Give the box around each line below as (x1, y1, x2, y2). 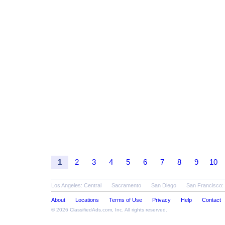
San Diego (151, 182, 176, 188)
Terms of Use (109, 197, 142, 203)
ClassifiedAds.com (70, 207, 112, 212)
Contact (202, 197, 221, 203)
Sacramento (111, 182, 141, 188)
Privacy (152, 197, 171, 203)
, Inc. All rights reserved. (112, 207, 167, 212)
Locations (75, 197, 99, 203)
